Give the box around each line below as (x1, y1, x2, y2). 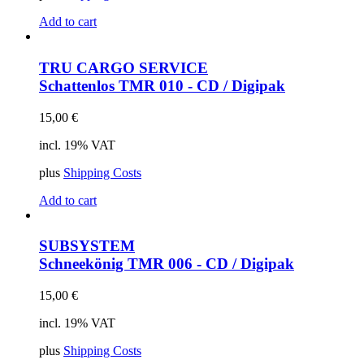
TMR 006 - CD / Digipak (128, 255, 294, 273)
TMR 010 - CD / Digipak (119, 76, 285, 94)
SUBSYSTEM (39, 237, 135, 255)
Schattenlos (39, 76, 119, 94)
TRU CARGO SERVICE (39, 58, 208, 76)
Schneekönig (39, 255, 128, 273)
